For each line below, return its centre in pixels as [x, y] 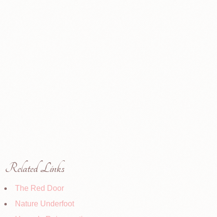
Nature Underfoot [45, 204]
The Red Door [39, 188]
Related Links [35, 168]
